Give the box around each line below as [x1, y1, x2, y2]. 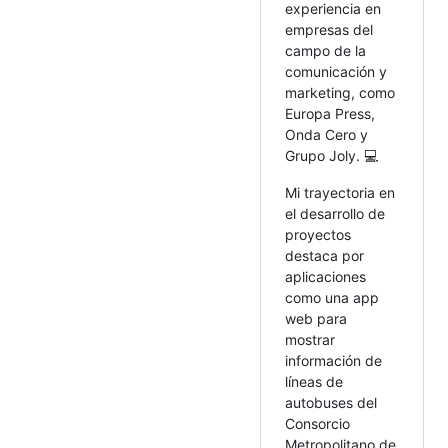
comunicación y [285, 63, 387, 81]
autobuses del [285, 394, 377, 412]
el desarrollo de [285, 205, 385, 223]
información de [285, 352, 382, 370]
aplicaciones [285, 268, 366, 286]
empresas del [285, 21, 373, 39]
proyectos [285, 226, 351, 244]
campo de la [285, 42, 366, 60]
